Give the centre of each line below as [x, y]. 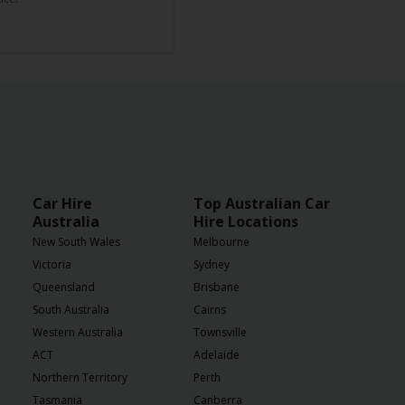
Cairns [210, 310]
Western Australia [78, 332]
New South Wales [76, 242]
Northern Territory [80, 377]
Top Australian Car [262, 203]
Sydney [212, 264]
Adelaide [217, 355]
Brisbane [217, 287]
